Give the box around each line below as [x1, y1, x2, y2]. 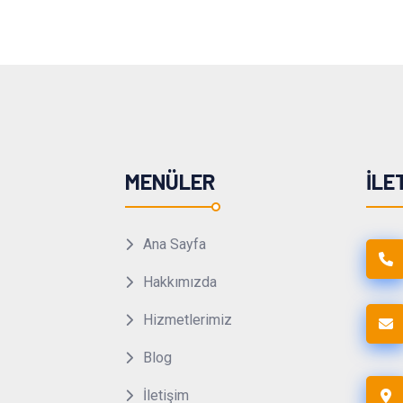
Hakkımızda [142, 273, 217, 291]
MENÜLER [124, 167, 215, 194]
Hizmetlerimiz [142, 310, 232, 328]
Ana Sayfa [142, 235, 206, 253]
